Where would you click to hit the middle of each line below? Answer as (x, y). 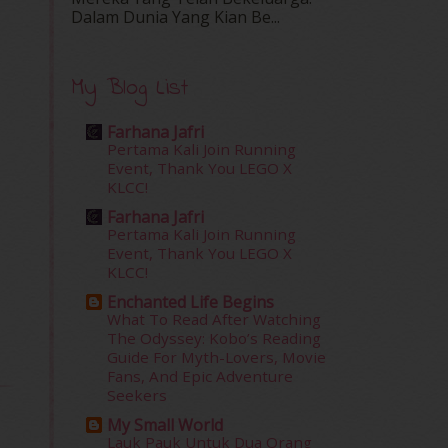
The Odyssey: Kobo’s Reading (214, 337)
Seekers (137, 394)
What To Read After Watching (214, 318)
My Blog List (129, 88)
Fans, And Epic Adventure (200, 375)
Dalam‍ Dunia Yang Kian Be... (175, 16)
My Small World (165, 424)
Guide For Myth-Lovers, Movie (216, 356)
